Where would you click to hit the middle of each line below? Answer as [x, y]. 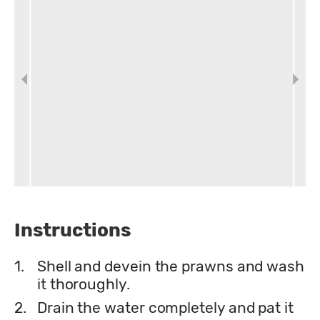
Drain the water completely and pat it [165, 307]
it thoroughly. [84, 284]
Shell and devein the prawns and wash [171, 266]
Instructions [72, 230]
